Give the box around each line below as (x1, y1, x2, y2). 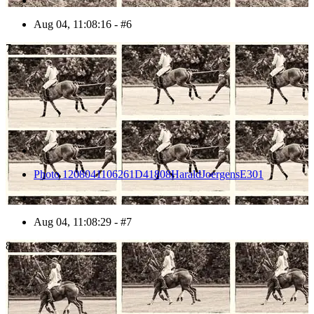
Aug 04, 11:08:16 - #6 (34, 18, 132, 31)
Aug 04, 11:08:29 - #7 (34, 216, 132, 228)
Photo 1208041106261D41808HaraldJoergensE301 (34, 168, 264, 181)
